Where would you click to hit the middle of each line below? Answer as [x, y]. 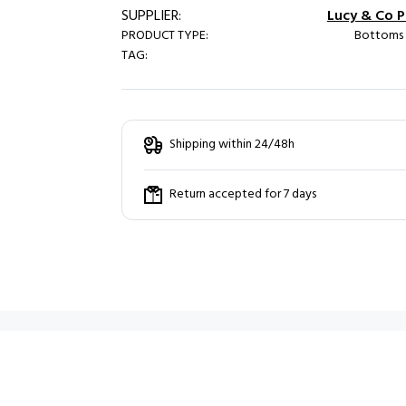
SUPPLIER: [151, 16]
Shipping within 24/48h [232, 145]
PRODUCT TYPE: [164, 36]
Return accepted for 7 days [242, 194]
